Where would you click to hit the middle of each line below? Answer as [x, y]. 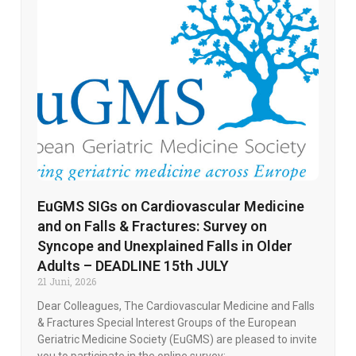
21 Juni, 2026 [66, 282]
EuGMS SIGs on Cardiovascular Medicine [170, 207]
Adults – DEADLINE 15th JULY [133, 266]
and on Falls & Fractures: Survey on [152, 226]
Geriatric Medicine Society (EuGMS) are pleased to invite [177, 340]
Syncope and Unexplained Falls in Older [164, 246]
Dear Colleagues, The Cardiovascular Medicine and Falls [176, 306]
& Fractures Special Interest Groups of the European [166, 323]
